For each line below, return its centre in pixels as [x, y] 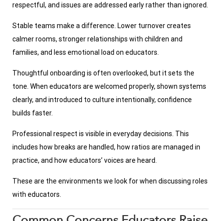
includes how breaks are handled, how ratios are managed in [106, 147]
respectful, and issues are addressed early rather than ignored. [110, 5]
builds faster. [33, 113]
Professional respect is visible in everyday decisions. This [101, 134]
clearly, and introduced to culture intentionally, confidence [102, 100]
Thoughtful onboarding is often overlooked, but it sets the [103, 73]
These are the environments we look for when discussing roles [110, 181]
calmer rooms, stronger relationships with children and [97, 39]
